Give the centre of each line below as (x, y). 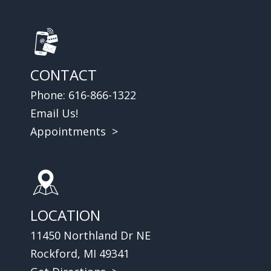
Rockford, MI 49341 (80, 253)
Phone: (49, 95)
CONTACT (64, 74)
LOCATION (65, 215)
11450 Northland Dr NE (90, 235)
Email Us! (54, 113)
